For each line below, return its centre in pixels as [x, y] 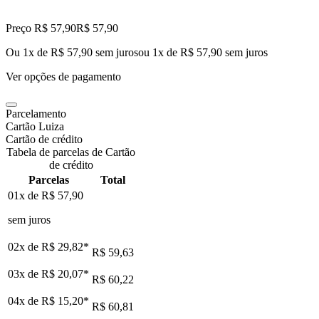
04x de [25, 300]
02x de [25, 246]
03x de [25, 273]
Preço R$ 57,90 [41, 28]
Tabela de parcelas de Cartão [71, 152]
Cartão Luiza [35, 126]
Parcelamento [36, 113]
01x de [25, 195]
